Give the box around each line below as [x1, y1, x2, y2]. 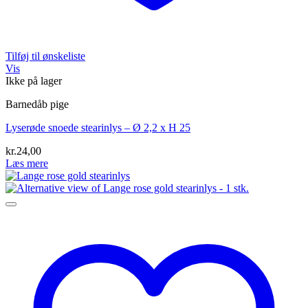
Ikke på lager [5, 75, 62, 87]
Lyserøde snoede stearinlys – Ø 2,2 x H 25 [5, 122, 190, 134]
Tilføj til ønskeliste [5, 50, 85, 63]
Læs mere [5, 157, 48, 170]
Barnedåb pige [5, 98, 69, 111]
